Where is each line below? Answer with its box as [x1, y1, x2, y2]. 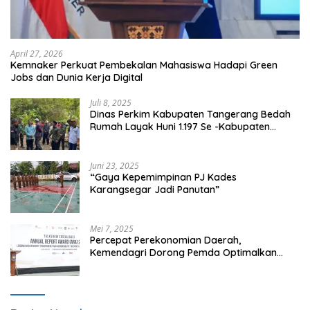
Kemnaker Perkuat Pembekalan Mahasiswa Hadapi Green [10, 58, 277, 71]
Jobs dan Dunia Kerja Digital [10, 71, 143, 84]
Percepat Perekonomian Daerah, [90, 233, 241, 246]
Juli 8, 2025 [90, 96, 131, 109]
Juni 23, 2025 [90, 159, 139, 172]
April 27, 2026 [10, 47, 63, 60]
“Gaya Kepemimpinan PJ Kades [90, 170, 237, 183]
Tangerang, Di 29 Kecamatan [90, 132, 225, 145]
